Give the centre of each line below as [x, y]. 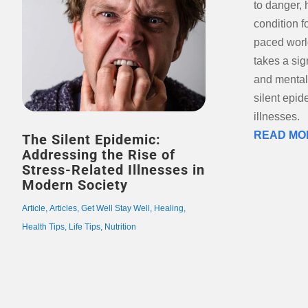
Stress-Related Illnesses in [113, 170]
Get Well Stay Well [115, 209]
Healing [168, 209]
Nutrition [120, 227]
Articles [63, 209]
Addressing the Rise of [98, 155]
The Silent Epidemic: [91, 140]
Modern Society [75, 185]
